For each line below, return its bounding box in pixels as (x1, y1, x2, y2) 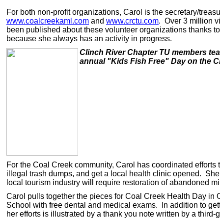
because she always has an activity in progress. (6, 34, 172, 43)
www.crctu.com (106, 16, 159, 25)
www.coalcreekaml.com (6, 16, 89, 25)
